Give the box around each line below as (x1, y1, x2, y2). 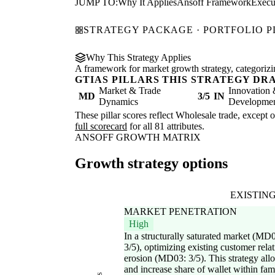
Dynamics (99, 96, 138, 107)
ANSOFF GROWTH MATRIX (75, 132, 201, 143)
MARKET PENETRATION (124, 206, 237, 217)
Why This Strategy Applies (86, 52, 191, 63)
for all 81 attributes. (127, 121, 204, 132)
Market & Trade (99, 85, 161, 96)
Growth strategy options (75, 155, 228, 172)
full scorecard (75, 121, 127, 132)
